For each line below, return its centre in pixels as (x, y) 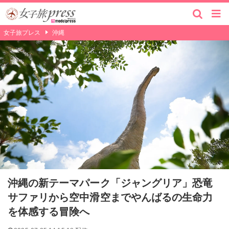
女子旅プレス (22, 32)
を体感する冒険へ (49, 212)
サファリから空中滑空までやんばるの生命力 (110, 198)
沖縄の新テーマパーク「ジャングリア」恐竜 (110, 183)
